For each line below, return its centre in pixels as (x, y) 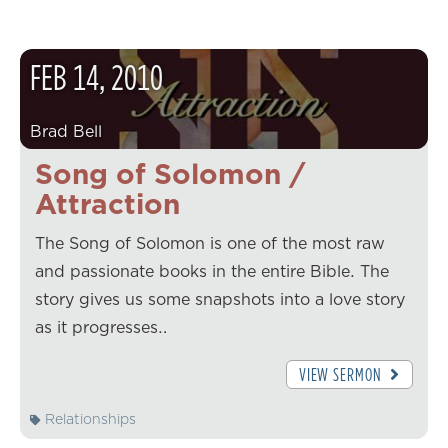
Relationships (88, 419)
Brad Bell (66, 130)
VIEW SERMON (342, 374)
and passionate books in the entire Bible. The (212, 270)
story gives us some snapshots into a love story (220, 298)
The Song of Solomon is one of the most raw (210, 242)
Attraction (107, 203)
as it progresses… (101, 326)
